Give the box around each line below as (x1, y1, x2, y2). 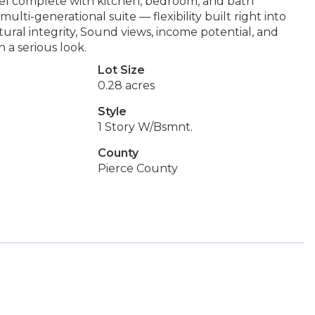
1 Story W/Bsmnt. (97, 120, 193, 134)
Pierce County (97, 162, 178, 175)
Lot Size (97, 63, 145, 77)
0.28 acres (97, 79, 155, 92)
